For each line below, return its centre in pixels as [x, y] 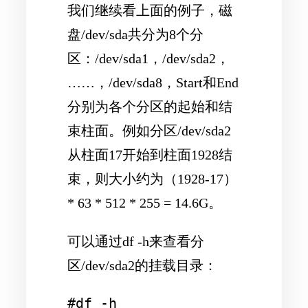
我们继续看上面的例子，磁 [150, 11]
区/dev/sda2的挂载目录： [142, 265]
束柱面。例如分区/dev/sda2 [149, 131]
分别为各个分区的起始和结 [150, 107]
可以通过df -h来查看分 [136, 241]
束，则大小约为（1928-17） [152, 179]
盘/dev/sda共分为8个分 [135, 35]
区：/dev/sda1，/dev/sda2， [148, 59]
